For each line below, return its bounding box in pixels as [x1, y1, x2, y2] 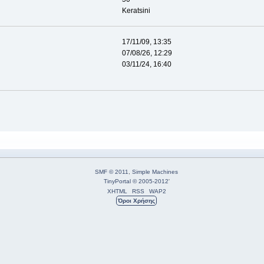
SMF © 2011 [95, 168, 128, 175]
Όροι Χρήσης [118, 197, 155, 204]
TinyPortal [103, 177, 131, 184]
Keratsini [121, 6, 150, 15]
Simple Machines [132, 168, 178, 175]
